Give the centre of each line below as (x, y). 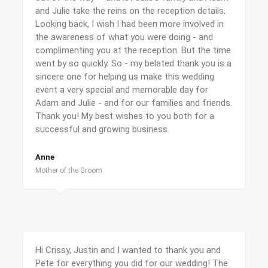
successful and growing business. (102, 129)
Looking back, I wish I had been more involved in (130, 24)
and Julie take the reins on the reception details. (130, 11)
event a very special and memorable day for (122, 90)
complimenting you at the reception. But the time (133, 50)
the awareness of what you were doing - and (124, 37)
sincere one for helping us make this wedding (125, 77)
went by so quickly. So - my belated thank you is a (133, 63)
